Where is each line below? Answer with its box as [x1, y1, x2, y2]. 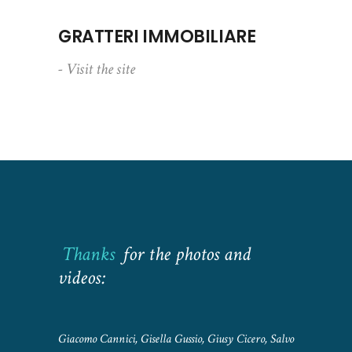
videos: [58, 265, 106, 291]
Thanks [62, 241, 115, 268]
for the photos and [123, 241, 251, 268]
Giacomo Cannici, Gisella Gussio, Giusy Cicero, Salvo [58, 331, 294, 348]
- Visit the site [58, 59, 135, 80]
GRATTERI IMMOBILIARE [58, 24, 256, 49]
